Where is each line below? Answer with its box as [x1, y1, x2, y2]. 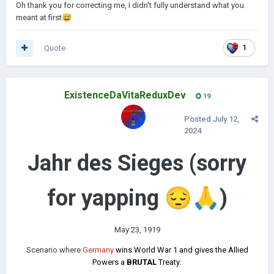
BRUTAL [127, 257, 158, 267]
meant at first [16, 12, 62, 22]
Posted [184, 114, 213, 124]
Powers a [92, 257, 127, 267]
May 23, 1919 [114, 225, 160, 234]
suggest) [28, 6, 61, 15]
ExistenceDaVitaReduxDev [64, 89, 186, 101]
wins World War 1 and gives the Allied [113, 245, 248, 254]
